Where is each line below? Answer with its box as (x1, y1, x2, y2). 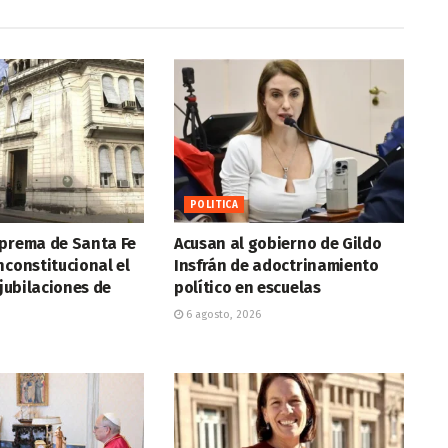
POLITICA (189, 199, 239, 212)
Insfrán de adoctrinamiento (173, 256, 379, 276)
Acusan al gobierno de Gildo (173, 234, 382, 254)
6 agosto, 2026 (182, 308, 261, 322)
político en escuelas (173, 278, 321, 298)
